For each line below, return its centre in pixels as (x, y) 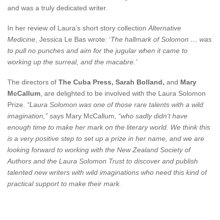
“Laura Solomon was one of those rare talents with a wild (114, 104)
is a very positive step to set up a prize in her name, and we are (106, 138)
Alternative (165, 28)
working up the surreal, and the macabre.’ (72, 62)
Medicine (21, 39)
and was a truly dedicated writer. (57, 8)
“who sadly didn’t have (153, 116)
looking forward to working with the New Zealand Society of (99, 150)
